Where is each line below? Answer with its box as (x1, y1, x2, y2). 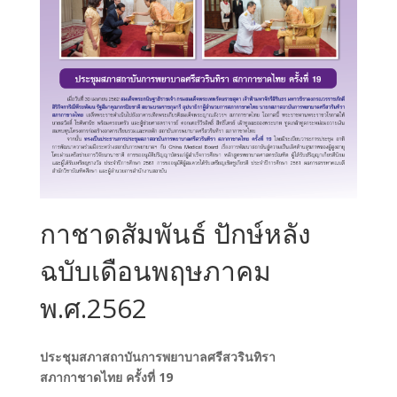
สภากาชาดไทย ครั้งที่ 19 (39, 368, 173, 385)
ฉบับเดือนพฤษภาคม (39, 252, 271, 289)
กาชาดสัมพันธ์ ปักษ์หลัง (39, 214, 311, 252)
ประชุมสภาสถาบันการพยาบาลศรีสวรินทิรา (39, 347, 276, 365)
